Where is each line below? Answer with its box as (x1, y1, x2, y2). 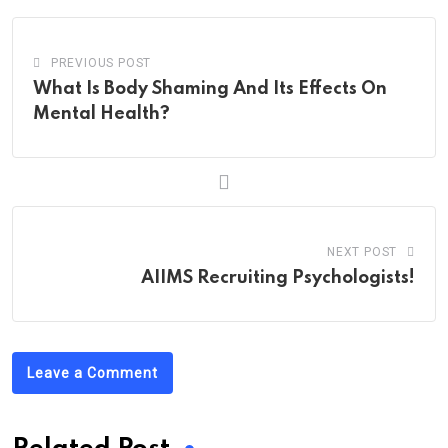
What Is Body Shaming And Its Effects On (33, 80, 387, 99)
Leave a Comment (27, 365, 158, 382)
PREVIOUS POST (50, 56, 152, 71)
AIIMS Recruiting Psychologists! (141, 269, 415, 288)
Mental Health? (33, 105, 170, 124)
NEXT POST (326, 245, 398, 260)
